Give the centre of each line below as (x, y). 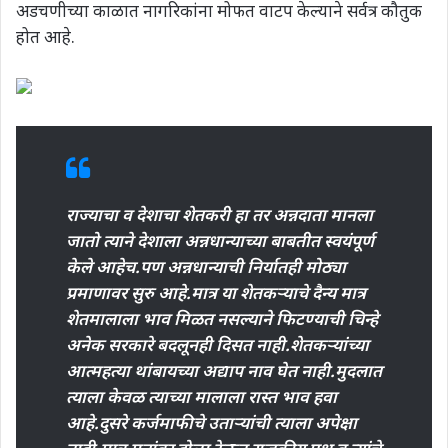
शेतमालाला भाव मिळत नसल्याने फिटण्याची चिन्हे (222, 319)
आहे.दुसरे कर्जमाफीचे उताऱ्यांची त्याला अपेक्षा (211, 423)
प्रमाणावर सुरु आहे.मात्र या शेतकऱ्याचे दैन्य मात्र (216, 293)
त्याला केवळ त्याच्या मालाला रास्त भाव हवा (201, 397)
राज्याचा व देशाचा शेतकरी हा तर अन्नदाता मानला (219, 215)
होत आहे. (45, 37)
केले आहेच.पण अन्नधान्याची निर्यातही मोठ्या (206, 267)
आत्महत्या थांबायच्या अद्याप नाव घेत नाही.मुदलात (224, 371)
